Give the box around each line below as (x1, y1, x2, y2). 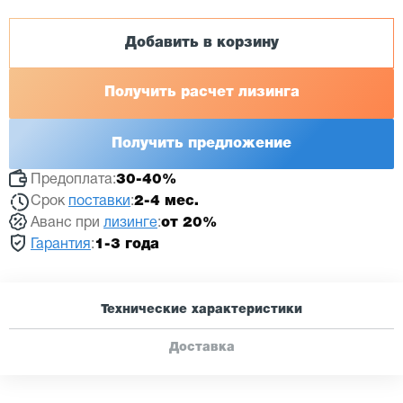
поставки (68, 195, 130, 208)
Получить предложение (112, 138, 291, 150)
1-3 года (94, 238, 159, 251)
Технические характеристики (101, 304, 302, 315)
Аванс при (31, 217, 103, 229)
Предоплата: (31, 174, 116, 186)
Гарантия (31, 238, 91, 251)
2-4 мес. (134, 195, 199, 208)
